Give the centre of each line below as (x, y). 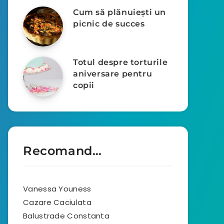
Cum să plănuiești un (120, 12)
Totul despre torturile (120, 62)
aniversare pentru (113, 74)
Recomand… (62, 151)
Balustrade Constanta (66, 216)
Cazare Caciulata (57, 202)
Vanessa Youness (57, 189)
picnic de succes (109, 24)
